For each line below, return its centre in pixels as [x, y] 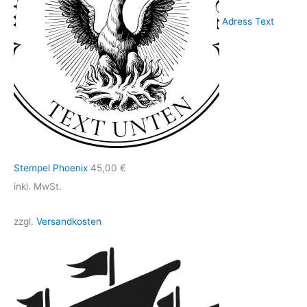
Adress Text [248, 21]
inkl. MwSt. [38, 186]
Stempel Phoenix [51, 168]
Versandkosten [69, 221]
